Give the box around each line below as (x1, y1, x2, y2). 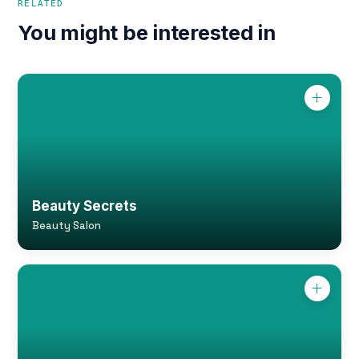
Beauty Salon (32, 219, 102, 232)
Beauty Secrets (32, 198, 138, 214)
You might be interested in (18, 20, 276, 45)
